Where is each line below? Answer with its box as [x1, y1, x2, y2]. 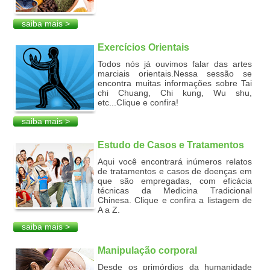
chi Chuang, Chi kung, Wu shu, [98, 88, 252, 98]
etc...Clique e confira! [98, 98, 178, 107]
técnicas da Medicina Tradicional [98, 186, 252, 195]
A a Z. [98, 205, 120, 215]
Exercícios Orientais [98, 42, 189, 52]
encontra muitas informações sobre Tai [98, 78, 252, 88]
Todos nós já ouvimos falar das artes [98, 59, 252, 69]
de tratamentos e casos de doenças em [98, 166, 252, 176]
